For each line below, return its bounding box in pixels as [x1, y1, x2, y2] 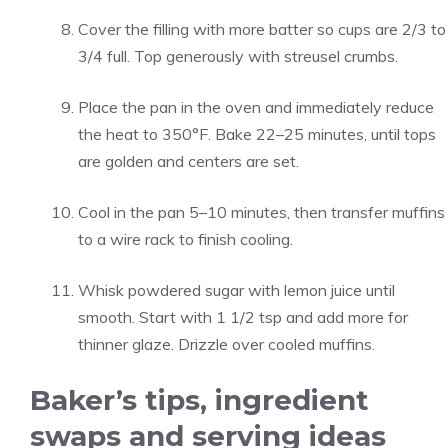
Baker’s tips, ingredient [30, 383, 369, 417]
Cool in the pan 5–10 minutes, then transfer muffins [78, 202, 445, 222]
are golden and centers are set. [78, 151, 299, 171]
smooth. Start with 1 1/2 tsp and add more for [78, 307, 408, 327]
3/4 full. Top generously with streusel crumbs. [78, 46, 398, 66]
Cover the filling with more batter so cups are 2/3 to [78, 19, 446, 39]
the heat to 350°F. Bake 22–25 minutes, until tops [78, 124, 436, 144]
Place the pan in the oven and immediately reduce [78, 97, 434, 117]
